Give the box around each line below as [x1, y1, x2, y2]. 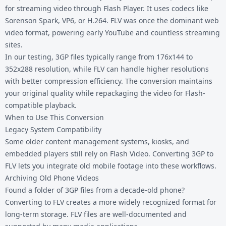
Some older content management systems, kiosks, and [5, 136, 189, 146]
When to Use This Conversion [5, 112, 104, 122]
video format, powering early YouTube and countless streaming [5, 27, 220, 37]
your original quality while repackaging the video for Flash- [5, 88, 205, 98]
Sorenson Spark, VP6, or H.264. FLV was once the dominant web [5, 15, 219, 25]
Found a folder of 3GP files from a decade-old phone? [5, 185, 185, 195]
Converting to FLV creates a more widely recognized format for [5, 197, 216, 207]
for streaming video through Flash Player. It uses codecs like [5, 3, 208, 13]
